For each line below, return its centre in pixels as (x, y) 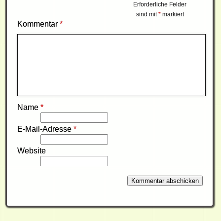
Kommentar (38, 24)
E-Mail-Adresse (45, 129)
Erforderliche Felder (160, 5)
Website (31, 151)
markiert (172, 15)
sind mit (147, 15)
